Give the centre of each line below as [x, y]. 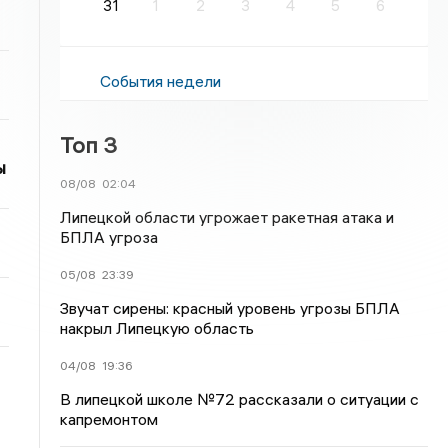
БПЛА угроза [109, 237]
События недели [161, 81]
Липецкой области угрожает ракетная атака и [227, 217]
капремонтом [109, 419]
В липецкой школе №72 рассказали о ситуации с [240, 399]
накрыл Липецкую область [157, 328]
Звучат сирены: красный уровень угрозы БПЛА [230, 308]
